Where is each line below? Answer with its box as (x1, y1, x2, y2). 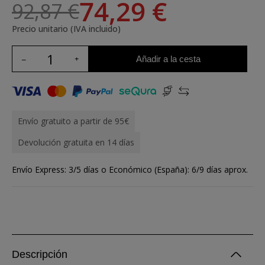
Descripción (12, 248, 67, 260)
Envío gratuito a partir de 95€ (18, 115, 129, 127)
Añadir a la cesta (135, 53, 201, 64)
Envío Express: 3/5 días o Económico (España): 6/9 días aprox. (12, 164, 248, 175)
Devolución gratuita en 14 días (18, 137, 134, 148)
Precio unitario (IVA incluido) (12, 23, 121, 34)
